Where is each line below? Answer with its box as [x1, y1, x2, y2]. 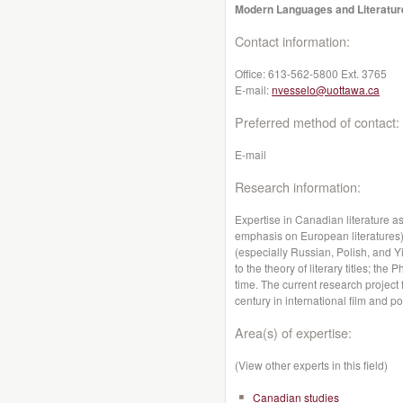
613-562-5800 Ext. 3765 [268, 66, 387, 81]
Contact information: [235, 31, 350, 50]
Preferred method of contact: [235, 112, 399, 131]
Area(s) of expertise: [235, 323, 352, 342]
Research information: [235, 177, 361, 196]
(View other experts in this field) [235, 357, 388, 372]
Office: [235, 66, 268, 81]
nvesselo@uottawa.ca [272, 82, 380, 97]
